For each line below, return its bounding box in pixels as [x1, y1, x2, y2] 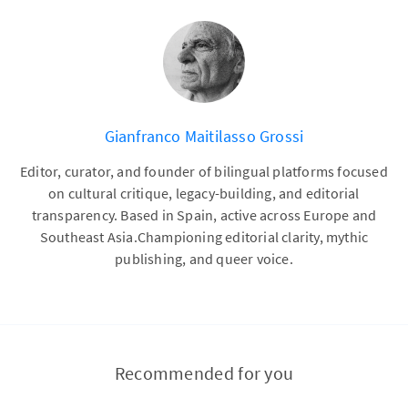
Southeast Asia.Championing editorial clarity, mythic [39, 228, 369, 246]
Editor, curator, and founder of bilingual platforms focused [20, 162, 388, 180]
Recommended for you [114, 362, 294, 384]
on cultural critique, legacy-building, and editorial [48, 184, 360, 202]
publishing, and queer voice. [115, 250, 293, 268]
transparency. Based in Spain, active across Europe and [31, 206, 377, 224]
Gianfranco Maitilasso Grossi [104, 126, 304, 147]
